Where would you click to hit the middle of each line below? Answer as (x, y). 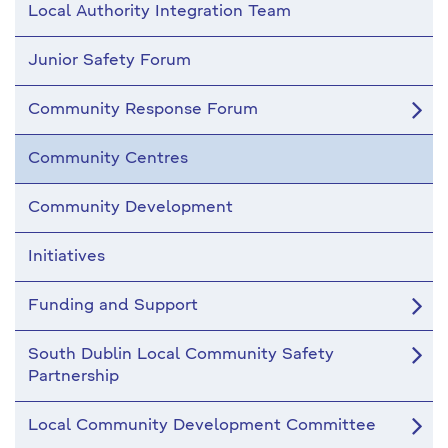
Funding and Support (113, 306)
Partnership (73, 377)
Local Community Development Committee (202, 426)
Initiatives (66, 257)
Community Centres (108, 159)
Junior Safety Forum (109, 61)
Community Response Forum (143, 110)
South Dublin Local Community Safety (181, 355)
